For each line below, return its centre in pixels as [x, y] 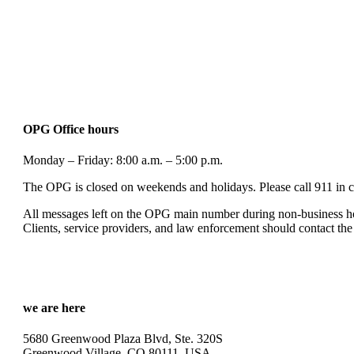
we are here [54, 308]
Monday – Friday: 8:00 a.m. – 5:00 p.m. [123, 160]
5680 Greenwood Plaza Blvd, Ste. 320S [123, 339]
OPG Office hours [71, 129]
